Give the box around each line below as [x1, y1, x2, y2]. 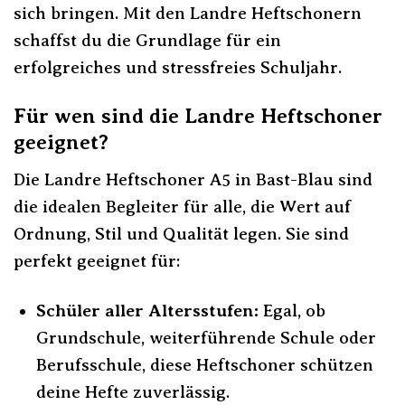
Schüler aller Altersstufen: [35, 300, 259, 320]
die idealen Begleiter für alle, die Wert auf [14, 196, 351, 216]
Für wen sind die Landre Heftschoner [14, 104, 382, 128]
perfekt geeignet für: [14, 250, 180, 270]
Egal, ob [258, 300, 325, 320]
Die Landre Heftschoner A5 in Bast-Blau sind [14, 169, 372, 189]
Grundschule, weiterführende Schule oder [35, 327, 376, 347]
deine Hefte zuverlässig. [35, 381, 230, 401]
